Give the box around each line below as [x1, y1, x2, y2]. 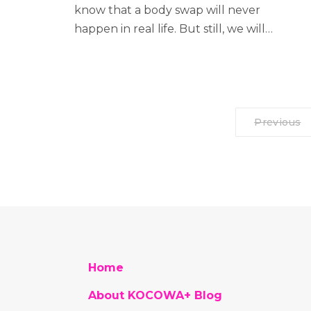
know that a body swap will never [74, 3, 260, 17]
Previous [254, 116, 301, 128]
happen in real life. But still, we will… [74, 22, 273, 35]
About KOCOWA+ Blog [88, 288, 222, 302]
